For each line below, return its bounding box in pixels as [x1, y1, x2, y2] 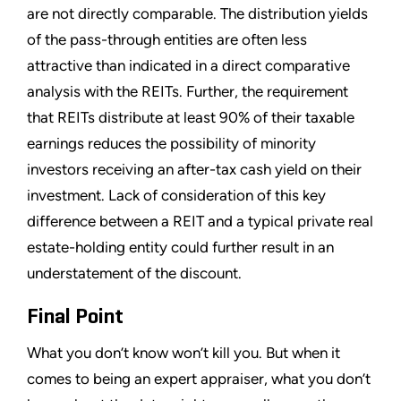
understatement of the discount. [27, 263, 242, 282]
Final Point [27, 305, 124, 328]
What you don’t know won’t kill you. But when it [27, 343, 340, 362]
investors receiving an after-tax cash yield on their [27, 159, 362, 178]
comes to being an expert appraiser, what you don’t [27, 369, 371, 388]
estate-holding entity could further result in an [27, 237, 334, 256]
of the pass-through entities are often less [27, 30, 307, 48]
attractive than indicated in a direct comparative [27, 55, 350, 74]
